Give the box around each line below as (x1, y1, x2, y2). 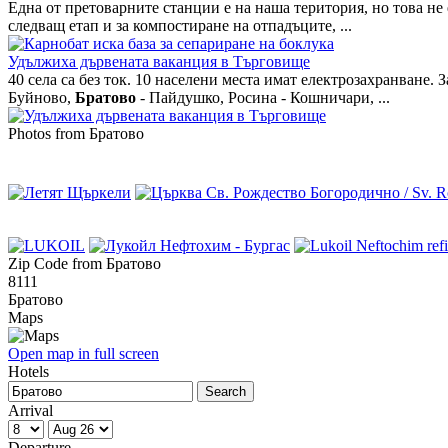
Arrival (8, 401, 53, 419)
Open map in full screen (8, 344, 159, 362)
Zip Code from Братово (8, 254, 161, 272)
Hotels (8, 362, 49, 380)
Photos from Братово (8, 124, 144, 142)
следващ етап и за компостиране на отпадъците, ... (8, 16, 352, 34)
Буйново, (8, 88, 75, 106)
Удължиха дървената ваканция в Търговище (8, 52, 310, 70)
